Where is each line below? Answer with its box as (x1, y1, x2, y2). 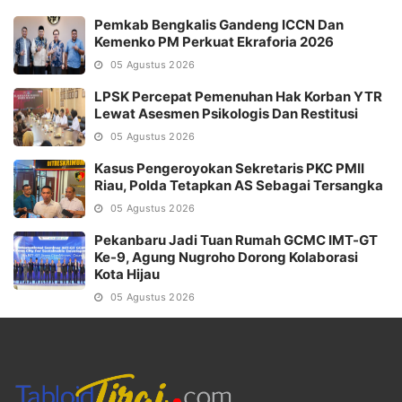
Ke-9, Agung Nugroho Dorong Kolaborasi (94, 248, 358, 266)
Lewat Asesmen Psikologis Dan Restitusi (94, 104, 358, 122)
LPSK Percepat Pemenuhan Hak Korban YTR (94, 87, 382, 105)
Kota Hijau (94, 265, 160, 283)
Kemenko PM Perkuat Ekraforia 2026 (94, 32, 334, 50)
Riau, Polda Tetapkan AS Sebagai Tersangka (94, 176, 383, 194)
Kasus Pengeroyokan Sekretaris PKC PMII (94, 159, 364, 177)
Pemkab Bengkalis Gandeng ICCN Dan (94, 15, 344, 33)
